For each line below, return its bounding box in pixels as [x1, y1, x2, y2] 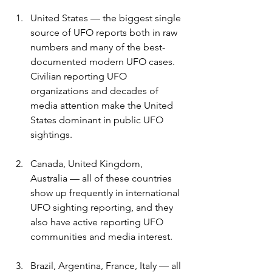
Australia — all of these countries [30, 172, 174, 185]
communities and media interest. [30, 231, 175, 243]
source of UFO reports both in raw [30, 27, 180, 39]
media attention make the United [30, 100, 175, 112]
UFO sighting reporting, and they [30, 202, 175, 214]
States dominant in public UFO [30, 114, 166, 126]
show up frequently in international [30, 187, 182, 199]
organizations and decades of [30, 85, 161, 97]
